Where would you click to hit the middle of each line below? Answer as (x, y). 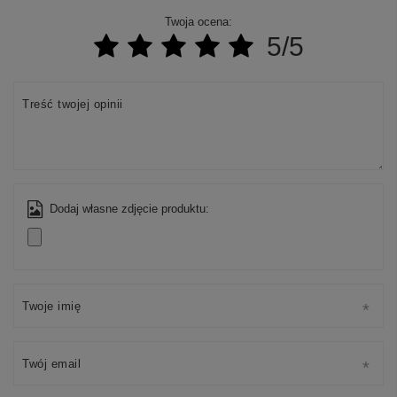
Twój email (51, 364)
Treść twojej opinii (73, 105)
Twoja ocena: (198, 22)
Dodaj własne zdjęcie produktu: (129, 209)
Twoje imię (51, 307)
